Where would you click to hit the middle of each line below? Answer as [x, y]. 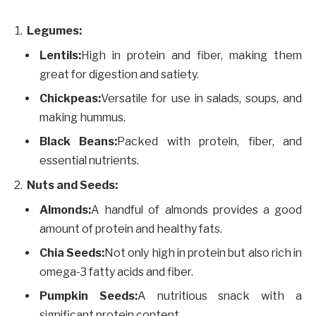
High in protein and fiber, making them [192, 55]
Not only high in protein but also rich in [203, 253]
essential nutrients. [89, 160]
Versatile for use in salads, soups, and [201, 98]
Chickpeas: [70, 98]
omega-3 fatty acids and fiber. [116, 272]
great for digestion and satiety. [119, 74]
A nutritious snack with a [220, 296]
